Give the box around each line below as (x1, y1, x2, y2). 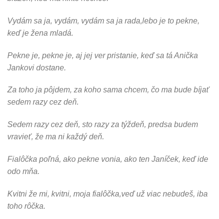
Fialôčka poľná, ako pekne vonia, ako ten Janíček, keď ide (7, 155, 208, 164)
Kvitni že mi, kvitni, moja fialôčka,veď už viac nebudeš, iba (7, 189, 208, 198)
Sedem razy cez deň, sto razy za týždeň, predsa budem (7, 120, 198, 129)
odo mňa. (7, 167, 40, 176)
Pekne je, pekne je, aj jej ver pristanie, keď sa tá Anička (7, 51, 198, 60)
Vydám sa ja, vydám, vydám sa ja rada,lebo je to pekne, (7, 16, 199, 25)
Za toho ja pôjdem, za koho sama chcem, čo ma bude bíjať (7, 86, 209, 94)
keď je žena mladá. (7, 28, 73, 37)
